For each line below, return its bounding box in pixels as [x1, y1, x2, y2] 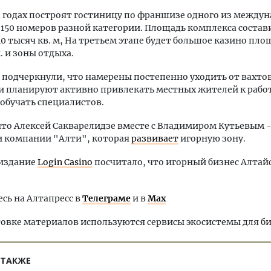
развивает [131, 133, 178, 144]
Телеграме [82, 193, 131, 204]
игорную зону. [178, 133, 246, 144]
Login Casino [38, 157, 93, 168]
